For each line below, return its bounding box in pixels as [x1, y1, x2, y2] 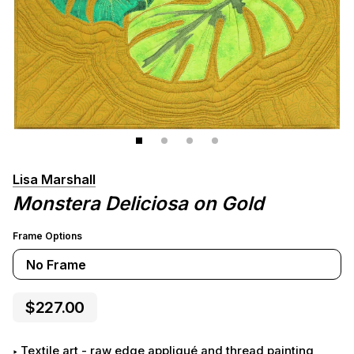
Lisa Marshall [13, 171, 96, 187]
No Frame [26, 256, 86, 273]
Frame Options [13, 230, 82, 242]
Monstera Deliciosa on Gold [13, 192, 264, 215]
